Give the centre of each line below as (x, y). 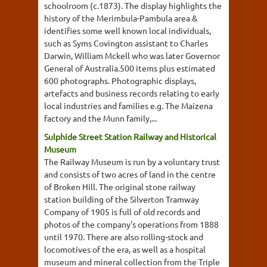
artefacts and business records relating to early (132, 93)
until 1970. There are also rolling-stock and (124, 236)
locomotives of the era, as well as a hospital (125, 249)
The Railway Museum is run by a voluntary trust (132, 161)
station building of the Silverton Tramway (122, 199)
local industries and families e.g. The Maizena (128, 105)
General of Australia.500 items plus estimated (130, 68)
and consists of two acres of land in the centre (130, 174)
